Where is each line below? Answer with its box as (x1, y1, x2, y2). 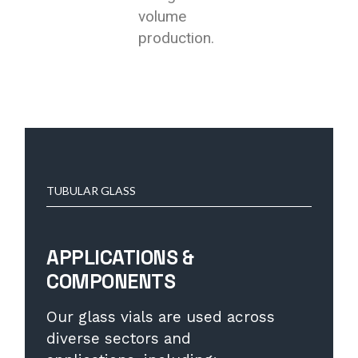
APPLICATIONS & (46, 244, 194, 270)
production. (138, 29, 215, 47)
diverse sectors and (46, 328, 192, 348)
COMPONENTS (46, 268, 176, 294)
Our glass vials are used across (46, 307, 276, 326)
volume (138, 7, 187, 26)
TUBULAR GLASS (46, 183, 137, 197)
